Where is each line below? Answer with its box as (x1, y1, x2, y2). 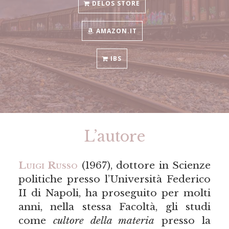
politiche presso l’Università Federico (18, 173, 211, 186)
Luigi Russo (18, 159, 78, 172)
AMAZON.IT (94, 26, 137, 35)
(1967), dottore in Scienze (78, 159, 211, 172)
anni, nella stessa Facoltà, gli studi (18, 200, 211, 213)
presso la (154, 214, 211, 227)
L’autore (84, 127, 145, 146)
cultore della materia (53, 214, 155, 227)
